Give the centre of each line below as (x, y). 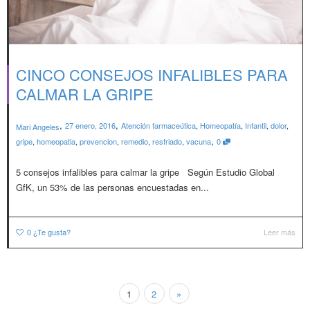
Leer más (280, 231)
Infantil (256, 126)
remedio (135, 142)
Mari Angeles (38, 126)
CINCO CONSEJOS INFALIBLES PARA (152, 75)
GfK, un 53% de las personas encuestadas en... (112, 187)
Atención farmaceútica (158, 126)
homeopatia (56, 142)
